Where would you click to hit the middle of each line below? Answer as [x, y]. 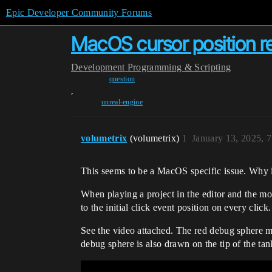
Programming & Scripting [179, 67]
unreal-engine [122, 102]
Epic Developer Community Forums [79, 12]
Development [98, 67]
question [122, 79]
